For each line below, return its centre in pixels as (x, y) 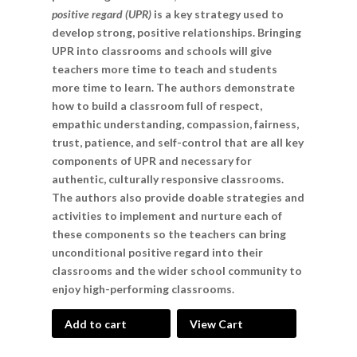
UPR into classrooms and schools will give (161, 51)
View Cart (217, 324)
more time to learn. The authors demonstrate (173, 88)
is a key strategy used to (217, 14)
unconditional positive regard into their (157, 253)
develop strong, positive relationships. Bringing (176, 33)
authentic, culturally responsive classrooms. (167, 179)
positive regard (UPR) (101, 14)
